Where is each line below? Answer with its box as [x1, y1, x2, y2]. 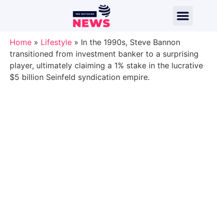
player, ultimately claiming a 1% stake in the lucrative [10, 61, 203, 70]
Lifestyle [41, 37, 72, 47]
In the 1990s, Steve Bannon [81, 37, 180, 47]
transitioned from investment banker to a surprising [10, 49, 199, 59]
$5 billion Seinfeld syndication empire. [10, 72, 150, 82]
